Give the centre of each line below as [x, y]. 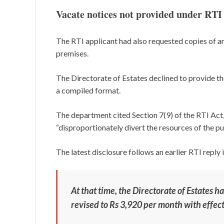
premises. [72, 53]
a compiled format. [88, 90]
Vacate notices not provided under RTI [139, 14]
